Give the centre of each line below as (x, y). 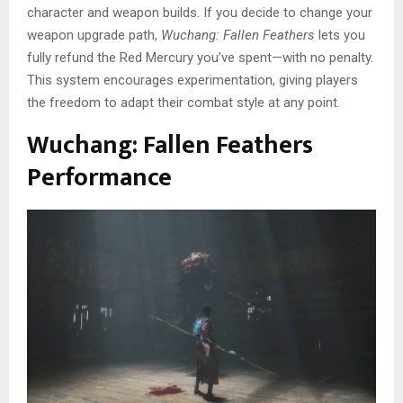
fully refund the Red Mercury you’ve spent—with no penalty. (200, 57)
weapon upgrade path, (94, 35)
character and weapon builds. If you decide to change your (200, 12)
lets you (340, 35)
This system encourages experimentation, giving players (193, 80)
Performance (99, 177)
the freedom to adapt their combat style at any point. (184, 102)
